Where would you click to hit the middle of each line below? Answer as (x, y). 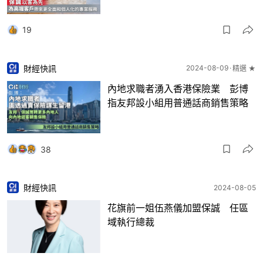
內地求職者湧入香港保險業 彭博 (178, 88)
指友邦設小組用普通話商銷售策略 (178, 102)
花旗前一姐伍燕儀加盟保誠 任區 (178, 208)
